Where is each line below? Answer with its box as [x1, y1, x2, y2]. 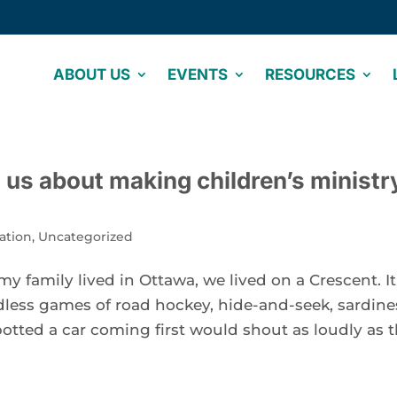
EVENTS [167, 66, 228, 83]
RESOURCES [265, 66, 355, 83]
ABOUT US [53, 66, 130, 83]
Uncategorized [38, 229, 134, 245]
